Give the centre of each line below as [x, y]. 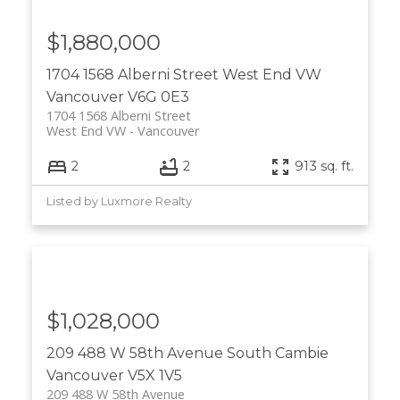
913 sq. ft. [325, 167]
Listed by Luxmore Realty [119, 201]
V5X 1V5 [154, 375]
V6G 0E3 [158, 97]
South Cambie [277, 353]
